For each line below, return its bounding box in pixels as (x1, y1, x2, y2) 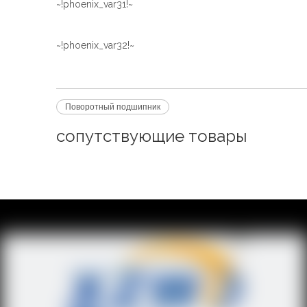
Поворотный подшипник (65, 102, 160, 112)
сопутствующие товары (56, 126, 247, 146)
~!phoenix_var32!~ (56, 40, 134, 51)
